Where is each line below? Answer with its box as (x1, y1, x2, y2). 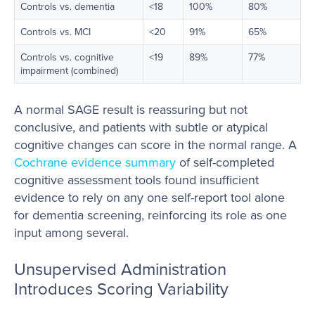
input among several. (14, 224, 129, 242)
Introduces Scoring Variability (14, 276, 229, 301)
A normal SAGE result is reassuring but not (14, 101, 247, 119)
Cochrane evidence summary (14, 153, 176, 172)
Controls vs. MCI (20, 25, 91, 39)
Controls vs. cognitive (20, 50, 114, 65)
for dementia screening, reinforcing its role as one (14, 206, 287, 224)
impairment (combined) (20, 63, 118, 78)
